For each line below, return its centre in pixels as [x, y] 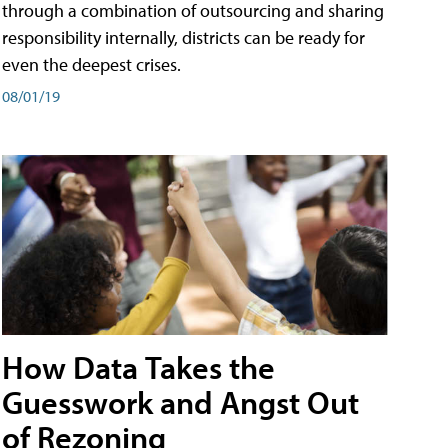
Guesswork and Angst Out [180, 402]
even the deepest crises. [91, 65]
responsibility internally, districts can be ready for [183, 38]
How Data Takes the [138, 367]
